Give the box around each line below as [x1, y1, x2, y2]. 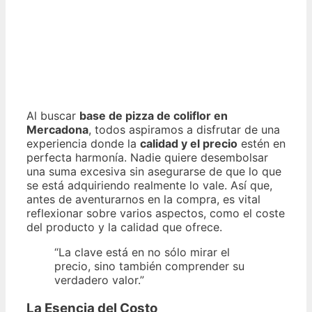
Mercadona [26, 123, 88, 137]
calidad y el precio [140, 136, 237, 151]
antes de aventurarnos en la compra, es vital [26, 192, 260, 207]
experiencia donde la [26, 136, 140, 151]
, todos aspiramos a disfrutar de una [88, 123, 280, 137]
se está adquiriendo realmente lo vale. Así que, [26, 178, 272, 193]
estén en [237, 136, 286, 151]
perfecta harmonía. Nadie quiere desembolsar [26, 150, 268, 165]
